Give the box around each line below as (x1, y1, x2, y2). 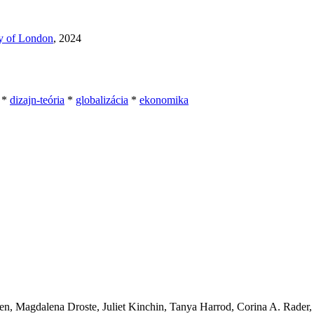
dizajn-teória (10, 94, 64, 107)
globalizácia (76, 94, 128, 107)
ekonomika (139, 94, 189, 107)
